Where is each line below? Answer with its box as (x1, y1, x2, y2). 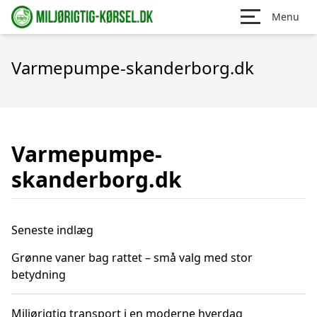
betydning (11, 267, 66, 282)
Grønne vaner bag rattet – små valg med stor (11, 250, 253, 265)
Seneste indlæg (11, 222, 93, 238)
